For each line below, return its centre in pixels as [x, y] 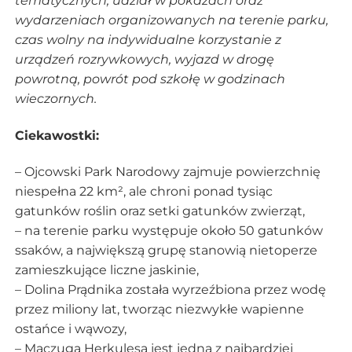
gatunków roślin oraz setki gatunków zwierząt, [159, 211]
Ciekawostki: [57, 135]
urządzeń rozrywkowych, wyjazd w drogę [144, 60]
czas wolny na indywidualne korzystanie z [148, 40]
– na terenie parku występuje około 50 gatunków [169, 230]
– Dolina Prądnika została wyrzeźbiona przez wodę [170, 289]
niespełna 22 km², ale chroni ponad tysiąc [143, 191]
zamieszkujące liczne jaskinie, [106, 269]
